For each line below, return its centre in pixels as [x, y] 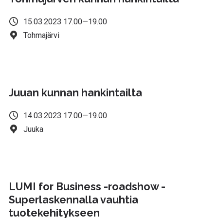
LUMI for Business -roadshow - [87, 187]
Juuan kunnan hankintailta [76, 92]
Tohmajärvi [42, 35]
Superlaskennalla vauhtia [74, 200]
